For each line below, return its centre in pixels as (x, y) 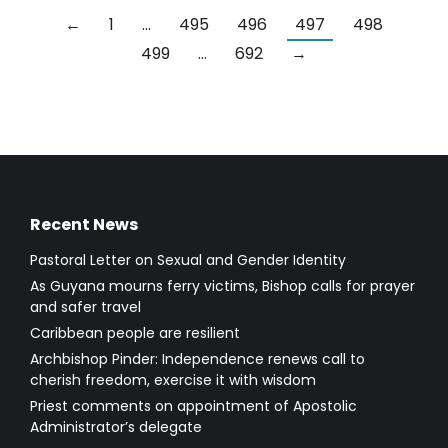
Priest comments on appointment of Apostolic (193, 405)
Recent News (84, 224)
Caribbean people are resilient (135, 332)
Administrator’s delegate (116, 426)
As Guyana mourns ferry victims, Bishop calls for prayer (222, 285)
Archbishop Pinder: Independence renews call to (197, 358)
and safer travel (85, 306)
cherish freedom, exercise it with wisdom (173, 379)
